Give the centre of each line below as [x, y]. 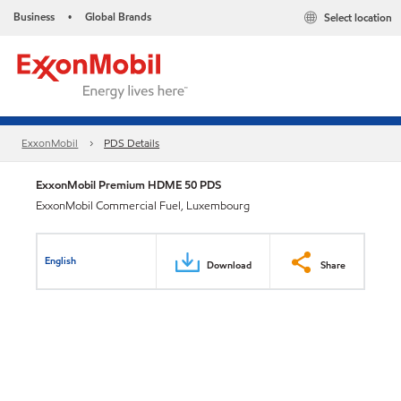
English [61, 260]
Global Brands [118, 17]
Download [229, 264]
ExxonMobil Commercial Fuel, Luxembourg [143, 206]
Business [34, 17]
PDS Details [132, 143]
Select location [358, 18]
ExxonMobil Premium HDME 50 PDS [128, 185]
